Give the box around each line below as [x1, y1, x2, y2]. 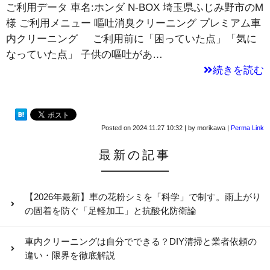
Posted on [101, 124, 133, 132]
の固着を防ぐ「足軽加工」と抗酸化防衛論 [25, 206, 197, 216]
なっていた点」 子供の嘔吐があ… [6, 49, 163, 61]
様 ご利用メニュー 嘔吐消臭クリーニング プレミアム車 [6, 17, 261, 30]
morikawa [197, 124, 225, 132]
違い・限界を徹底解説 [25, 250, 116, 260]
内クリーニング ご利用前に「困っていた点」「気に [6, 33, 257, 45]
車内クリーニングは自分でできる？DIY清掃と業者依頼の [25, 236, 257, 246]
